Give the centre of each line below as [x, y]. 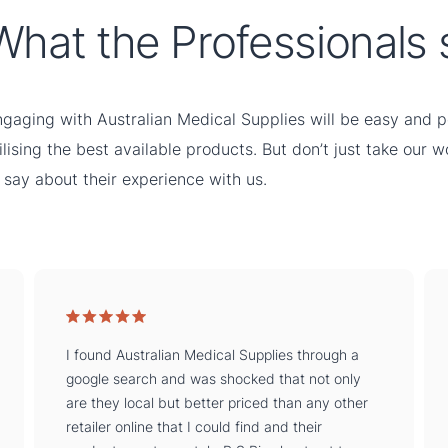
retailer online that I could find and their [194, 426]
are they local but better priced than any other [217, 402]
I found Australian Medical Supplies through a [213, 354]
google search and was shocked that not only [214, 378]
